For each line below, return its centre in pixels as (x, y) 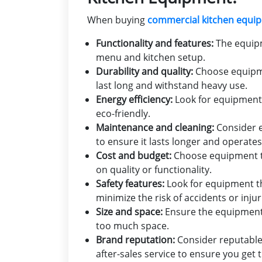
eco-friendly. (123, 114)
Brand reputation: (135, 240)
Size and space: (129, 212)
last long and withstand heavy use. (172, 86)
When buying (117, 20)
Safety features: (130, 184)
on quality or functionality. (154, 170)
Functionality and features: (155, 44)
